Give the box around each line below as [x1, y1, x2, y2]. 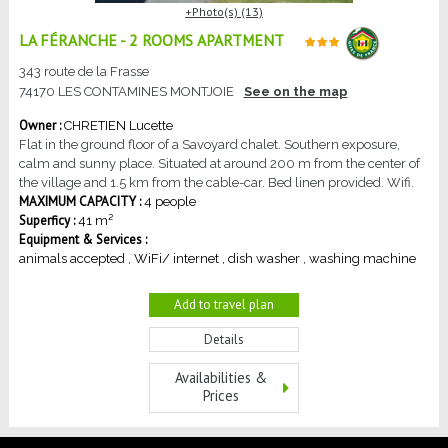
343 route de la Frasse [19, 63, 149, 79]
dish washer [228, 250, 300, 266]
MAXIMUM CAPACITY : [19, 192, 141, 210]
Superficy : [19, 211, 75, 229]
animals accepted [19, 250, 125, 266]
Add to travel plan [174, 295, 274, 313]
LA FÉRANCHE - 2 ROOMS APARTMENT [19, 30, 284, 51]
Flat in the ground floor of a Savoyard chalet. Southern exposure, [19, 136, 400, 152]
